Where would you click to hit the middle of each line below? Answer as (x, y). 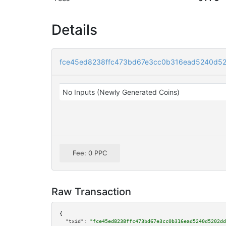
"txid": (76, 221)
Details (74, 30)
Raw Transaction (91, 192)
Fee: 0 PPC (90, 153)
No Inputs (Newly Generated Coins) (121, 92)
